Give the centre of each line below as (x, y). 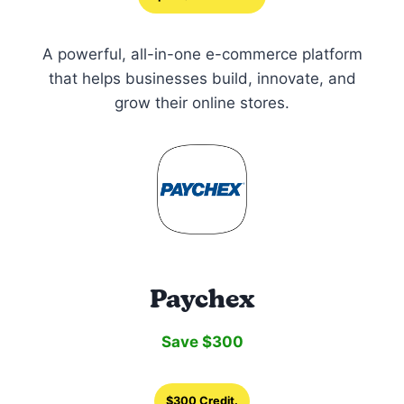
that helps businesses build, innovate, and (202, 78)
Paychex (202, 298)
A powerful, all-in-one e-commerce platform (202, 54)
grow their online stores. (202, 102)
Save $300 (202, 341)
